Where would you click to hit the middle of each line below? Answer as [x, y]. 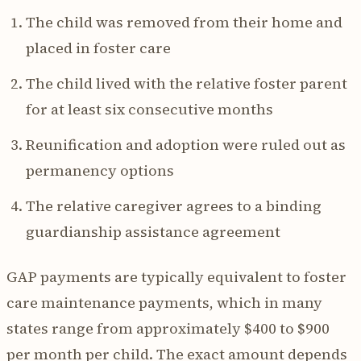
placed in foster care [98, 48]
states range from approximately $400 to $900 [168, 328]
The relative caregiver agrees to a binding [174, 205]
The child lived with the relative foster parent [187, 83]
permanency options [100, 170]
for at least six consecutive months [149, 109]
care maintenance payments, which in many [164, 302]
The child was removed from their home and [184, 22]
